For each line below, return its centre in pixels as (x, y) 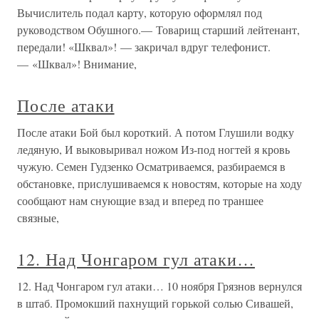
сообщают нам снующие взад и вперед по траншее (140, 200)
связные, (38, 218)
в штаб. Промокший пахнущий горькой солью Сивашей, (155, 303)
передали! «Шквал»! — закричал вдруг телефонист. (144, 47)
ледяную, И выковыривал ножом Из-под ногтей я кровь (153, 149)
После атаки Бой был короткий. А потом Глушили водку (156, 132)
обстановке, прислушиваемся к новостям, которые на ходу (159, 183)
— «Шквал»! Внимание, (77, 64)
